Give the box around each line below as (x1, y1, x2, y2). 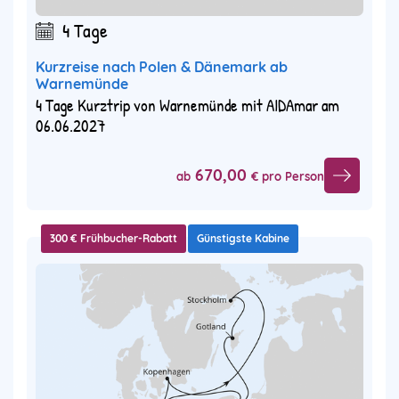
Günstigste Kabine (197, 232, 289, 246)
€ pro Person (251, 168, 324, 183)
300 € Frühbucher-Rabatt (50, 232, 177, 246)
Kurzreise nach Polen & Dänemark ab (36, 58, 288, 77)
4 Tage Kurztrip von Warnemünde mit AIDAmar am (36, 94, 339, 118)
